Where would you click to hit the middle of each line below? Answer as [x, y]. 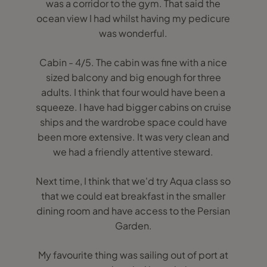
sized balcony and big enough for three [133, 77]
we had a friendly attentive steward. [133, 152]
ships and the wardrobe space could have [133, 122]
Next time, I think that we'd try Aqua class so [133, 181]
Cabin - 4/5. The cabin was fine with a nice [133, 62]
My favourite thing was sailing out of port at [133, 255]
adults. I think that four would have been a [133, 92]
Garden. [133, 226]
